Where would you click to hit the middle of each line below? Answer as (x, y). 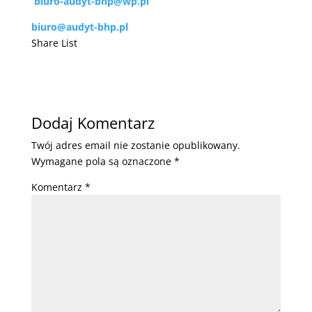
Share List (54, 43)
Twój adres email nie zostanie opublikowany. (135, 146)
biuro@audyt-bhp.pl (79, 27)
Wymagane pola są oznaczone (102, 162)
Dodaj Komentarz (93, 123)
